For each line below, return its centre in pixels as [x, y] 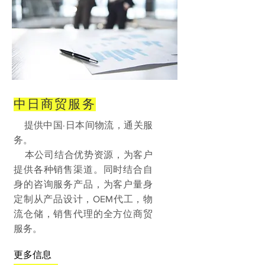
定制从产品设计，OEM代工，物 [83, 199]
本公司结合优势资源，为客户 [83, 155]
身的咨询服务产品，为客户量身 [83, 184]
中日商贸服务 [55, 104]
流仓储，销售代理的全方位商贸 [83, 214]
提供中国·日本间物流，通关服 [83, 125]
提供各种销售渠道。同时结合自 [83, 169]
